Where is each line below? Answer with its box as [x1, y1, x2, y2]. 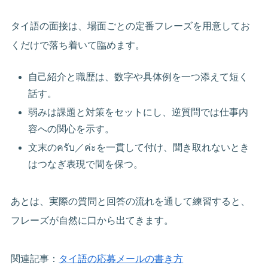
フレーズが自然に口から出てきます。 [11, 215, 174, 226]
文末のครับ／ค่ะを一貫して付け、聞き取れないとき [28, 142, 250, 153]
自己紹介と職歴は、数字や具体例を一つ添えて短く [28, 71, 249, 82]
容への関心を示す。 [28, 124, 115, 135]
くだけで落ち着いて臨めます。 [11, 40, 145, 51]
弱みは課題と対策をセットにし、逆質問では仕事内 [28, 107, 249, 118]
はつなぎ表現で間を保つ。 [28, 159, 144, 170]
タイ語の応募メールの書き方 [59, 254, 184, 264]
